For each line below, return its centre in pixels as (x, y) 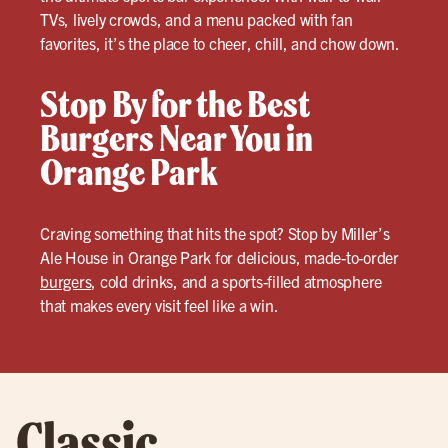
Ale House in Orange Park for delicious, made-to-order (219, 257)
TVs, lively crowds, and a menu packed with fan (196, 19)
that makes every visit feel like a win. (159, 305)
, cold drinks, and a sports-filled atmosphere (236, 281)
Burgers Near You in (176, 138)
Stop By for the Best (175, 104)
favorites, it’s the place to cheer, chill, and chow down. (220, 43)
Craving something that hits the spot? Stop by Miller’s (215, 233)
